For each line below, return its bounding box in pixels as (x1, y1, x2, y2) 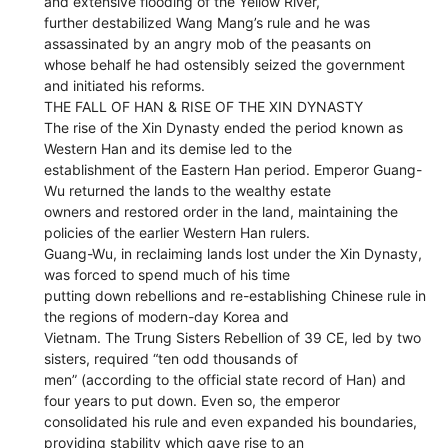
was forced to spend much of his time (44, 265, 291, 283)
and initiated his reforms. (44, 76, 206, 94)
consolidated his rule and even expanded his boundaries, (44, 412, 418, 430)
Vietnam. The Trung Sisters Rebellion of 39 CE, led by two (44, 328, 422, 346)
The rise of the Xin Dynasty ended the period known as (44, 118, 404, 136)
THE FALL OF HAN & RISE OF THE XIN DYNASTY (44, 97, 364, 115)
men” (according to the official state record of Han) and (44, 370, 407, 388)
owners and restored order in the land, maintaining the (44, 202, 399, 220)
